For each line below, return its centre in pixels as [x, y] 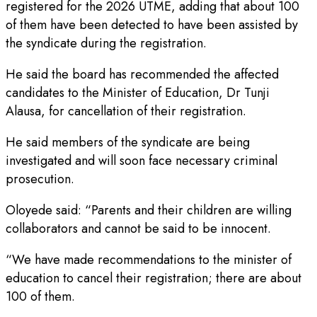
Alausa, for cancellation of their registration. [126, 111]
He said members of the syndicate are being [128, 142]
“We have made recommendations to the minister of [149, 259]
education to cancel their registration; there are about [154, 278]
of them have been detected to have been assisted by [152, 24]
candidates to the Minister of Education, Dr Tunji [138, 92]
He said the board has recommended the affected [142, 74]
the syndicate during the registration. [106, 43]
